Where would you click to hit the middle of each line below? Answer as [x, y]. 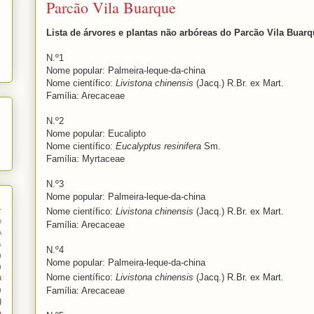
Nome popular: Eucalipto [96, 134]
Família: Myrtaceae [87, 159]
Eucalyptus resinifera [158, 146]
